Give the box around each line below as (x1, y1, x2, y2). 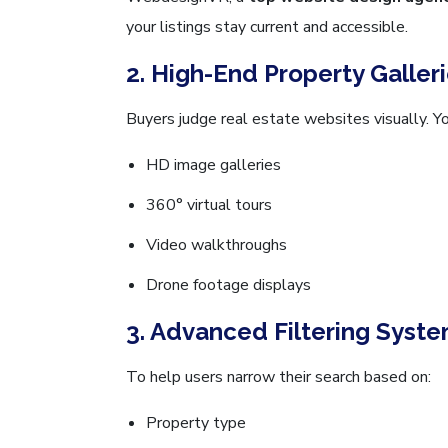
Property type (146, 411, 246, 434)
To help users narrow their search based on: (126, 365, 431, 388)
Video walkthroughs (146, 233, 287, 256)
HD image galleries (146, 153, 281, 176)
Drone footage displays (146, 273, 311, 296)
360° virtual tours (146, 193, 272, 216)
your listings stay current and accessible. (126, 15, 408, 38)
